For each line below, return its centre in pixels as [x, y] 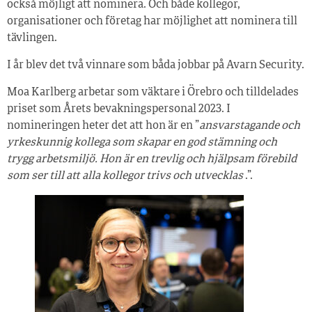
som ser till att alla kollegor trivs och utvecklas [125, 177]
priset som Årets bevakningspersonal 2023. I [119, 110]
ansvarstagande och [250, 126]
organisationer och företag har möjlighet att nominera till [152, 22]
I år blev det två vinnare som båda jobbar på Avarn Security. [156, 66]
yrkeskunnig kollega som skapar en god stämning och [142, 143]
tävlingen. [32, 39]
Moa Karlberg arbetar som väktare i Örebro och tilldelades [153, 93]
